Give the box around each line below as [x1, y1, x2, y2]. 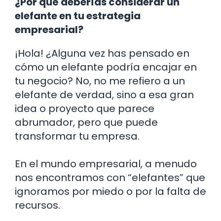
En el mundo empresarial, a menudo [15, 156, 197, 171]
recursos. [15, 198, 60, 212]
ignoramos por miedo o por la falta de [15, 184, 206, 198]
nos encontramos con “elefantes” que [15, 170, 205, 184]
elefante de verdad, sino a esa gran [15, 87, 194, 102]
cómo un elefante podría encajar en [15, 60, 197, 74]
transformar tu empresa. [15, 129, 140, 143]
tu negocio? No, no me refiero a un [15, 74, 185, 88]
